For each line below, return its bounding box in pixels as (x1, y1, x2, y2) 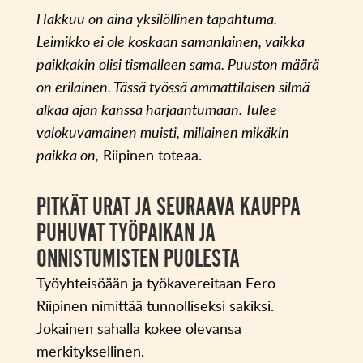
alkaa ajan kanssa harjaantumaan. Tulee (36, 100, 277, 120)
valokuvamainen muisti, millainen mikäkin (36, 122, 289, 143)
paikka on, (36, 145, 99, 165)
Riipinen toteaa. (98, 145, 202, 165)
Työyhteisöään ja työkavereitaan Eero (36, 273, 275, 293)
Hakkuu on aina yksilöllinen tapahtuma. (36, 9, 277, 29)
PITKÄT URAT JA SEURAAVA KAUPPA (36, 193, 301, 220)
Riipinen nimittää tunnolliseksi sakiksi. (36, 296, 274, 316)
